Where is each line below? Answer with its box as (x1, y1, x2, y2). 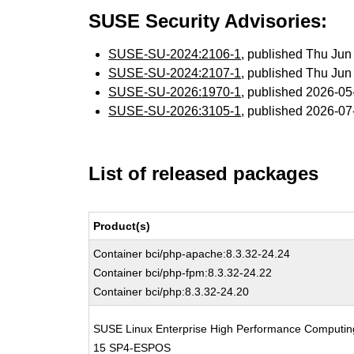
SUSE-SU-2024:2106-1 (108, 47, 242, 61)
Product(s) (93, 220, 151, 232)
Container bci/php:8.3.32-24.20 (93, 285, 250, 298)
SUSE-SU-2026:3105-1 (108, 104, 242, 118)
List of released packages (88, 163, 319, 184)
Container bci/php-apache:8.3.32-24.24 (93, 247, 291, 260)
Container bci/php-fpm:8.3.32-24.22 (93, 266, 273, 279)
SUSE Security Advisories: (88, 10, 328, 32)
